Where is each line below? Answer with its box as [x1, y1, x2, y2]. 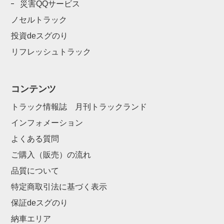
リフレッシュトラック [11, 47, 91, 56]
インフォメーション [11, 118, 83, 127]
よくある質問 [11, 134, 59, 143]
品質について [11, 166, 59, 175]
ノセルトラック [11, 15, 67, 24]
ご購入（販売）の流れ [11, 150, 91, 159]
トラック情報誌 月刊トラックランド [11, 102, 147, 111]
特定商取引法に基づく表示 [11, 182, 107, 191]
